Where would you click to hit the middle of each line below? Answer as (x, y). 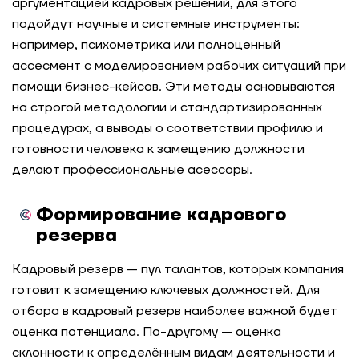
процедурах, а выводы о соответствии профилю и (167, 128)
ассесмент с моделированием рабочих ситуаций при (179, 66)
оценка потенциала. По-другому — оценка (147, 332)
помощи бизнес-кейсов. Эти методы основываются (173, 87)
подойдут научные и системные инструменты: (156, 24)
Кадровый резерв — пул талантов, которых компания (178, 269)
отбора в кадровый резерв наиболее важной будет (175, 311)
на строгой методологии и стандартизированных (167, 107)
